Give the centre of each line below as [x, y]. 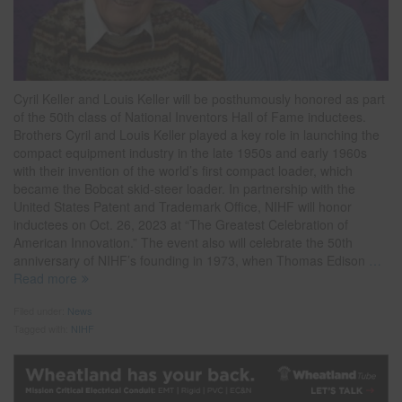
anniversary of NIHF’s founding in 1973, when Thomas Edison [189, 261]
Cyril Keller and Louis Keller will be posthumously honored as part [199, 99]
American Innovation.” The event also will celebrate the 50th [183, 243]
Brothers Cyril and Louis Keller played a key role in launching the [197, 135]
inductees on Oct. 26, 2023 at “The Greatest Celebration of [181, 225]
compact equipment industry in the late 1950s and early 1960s [190, 153]
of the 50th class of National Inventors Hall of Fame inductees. [190, 117]
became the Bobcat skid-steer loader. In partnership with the [184, 189]
